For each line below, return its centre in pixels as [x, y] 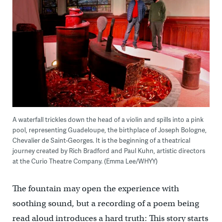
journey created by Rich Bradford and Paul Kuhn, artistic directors [109, 150]
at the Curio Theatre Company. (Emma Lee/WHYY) [85, 161]
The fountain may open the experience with [95, 188]
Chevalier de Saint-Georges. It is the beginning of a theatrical [101, 140]
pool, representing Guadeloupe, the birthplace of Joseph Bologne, [109, 130]
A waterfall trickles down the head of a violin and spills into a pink [108, 119]
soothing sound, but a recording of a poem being [106, 203]
